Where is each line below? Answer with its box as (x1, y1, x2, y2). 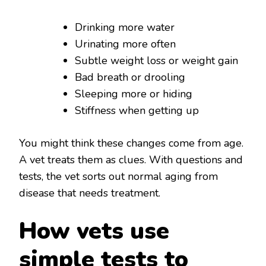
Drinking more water (75, 20, 175, 34)
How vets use (19, 215, 169, 247)
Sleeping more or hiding (75, 86, 192, 101)
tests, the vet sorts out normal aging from (19, 169, 218, 183)
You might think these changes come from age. (19, 135, 243, 150)
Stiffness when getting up (75, 103, 199, 118)
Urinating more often (75, 36, 176, 51)
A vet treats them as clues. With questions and (19, 152, 243, 167)
